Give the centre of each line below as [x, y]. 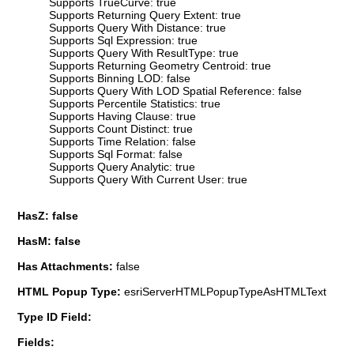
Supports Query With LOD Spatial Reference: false [175, 90]
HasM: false [49, 241]
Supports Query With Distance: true [137, 27]
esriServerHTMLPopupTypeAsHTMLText [225, 291]
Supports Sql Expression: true [123, 40]
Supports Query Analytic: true [122, 166]
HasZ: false [48, 215]
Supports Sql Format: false [116, 154]
